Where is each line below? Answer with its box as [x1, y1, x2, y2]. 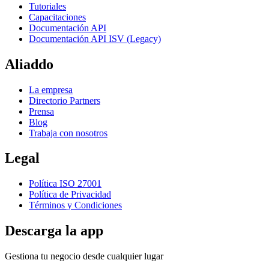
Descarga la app [5, 223, 103, 239]
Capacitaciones [29, 11, 86, 22]
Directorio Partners [29, 95, 100, 106]
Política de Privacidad [29, 189, 111, 200]
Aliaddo [5, 56, 53, 72]
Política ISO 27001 [29, 178, 101, 189]
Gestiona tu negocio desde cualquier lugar [5, 251, 163, 262]
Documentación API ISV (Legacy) [29, 33, 161, 44]
